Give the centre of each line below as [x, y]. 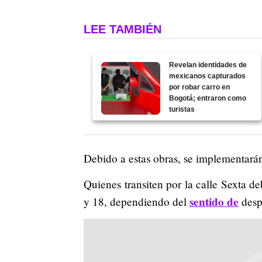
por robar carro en [200, 87]
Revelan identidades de [208, 65]
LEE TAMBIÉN [123, 29]
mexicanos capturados [208, 76]
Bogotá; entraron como [208, 98]
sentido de [214, 201]
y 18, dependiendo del [137, 201]
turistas [182, 109]
